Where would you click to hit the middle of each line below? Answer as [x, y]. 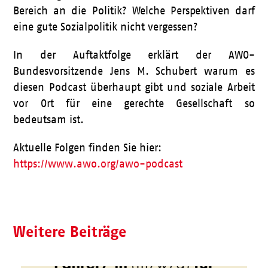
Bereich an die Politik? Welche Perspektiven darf [134, 11]
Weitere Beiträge [70, 231]
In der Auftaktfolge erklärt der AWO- [134, 55]
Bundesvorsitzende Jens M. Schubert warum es [134, 71]
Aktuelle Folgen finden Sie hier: [88, 148]
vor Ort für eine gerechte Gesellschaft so [134, 103]
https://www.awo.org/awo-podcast [98, 164]
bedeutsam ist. [49, 120]
